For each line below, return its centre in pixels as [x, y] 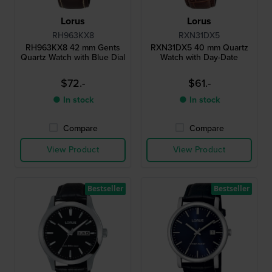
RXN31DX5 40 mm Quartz [199, 47]
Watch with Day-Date [199, 57]
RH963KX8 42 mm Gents [73, 47]
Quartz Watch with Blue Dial [73, 57]
